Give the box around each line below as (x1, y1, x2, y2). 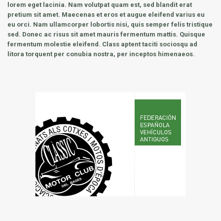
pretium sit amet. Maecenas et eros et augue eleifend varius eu (7, 11, 205, 18)
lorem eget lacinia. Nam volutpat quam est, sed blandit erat (7, 1, 192, 8)
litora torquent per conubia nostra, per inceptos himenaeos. (7, 50, 195, 58)
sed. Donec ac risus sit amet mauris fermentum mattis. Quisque (7, 31, 205, 38)
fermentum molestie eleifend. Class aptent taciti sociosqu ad (7, 40, 197, 48)
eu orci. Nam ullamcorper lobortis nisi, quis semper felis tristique (7, 21, 213, 28)
